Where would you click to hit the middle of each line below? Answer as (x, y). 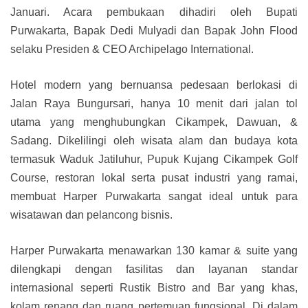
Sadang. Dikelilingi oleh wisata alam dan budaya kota (154, 141)
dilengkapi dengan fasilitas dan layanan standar (154, 269)
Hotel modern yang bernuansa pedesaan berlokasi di (154, 85)
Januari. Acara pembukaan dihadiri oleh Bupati (154, 12)
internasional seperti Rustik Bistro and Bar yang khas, (154, 288)
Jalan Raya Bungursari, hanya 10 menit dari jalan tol (154, 104)
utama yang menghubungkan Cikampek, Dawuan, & (154, 122)
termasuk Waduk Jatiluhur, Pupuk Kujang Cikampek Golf (154, 159)
